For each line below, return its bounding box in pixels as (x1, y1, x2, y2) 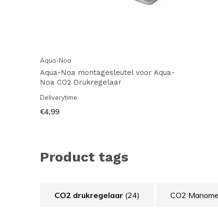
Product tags (40, 149, 128, 165)
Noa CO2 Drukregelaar (40, 78, 122, 87)
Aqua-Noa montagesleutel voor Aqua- (40, 68, 175, 77)
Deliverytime (40, 93, 77, 101)
